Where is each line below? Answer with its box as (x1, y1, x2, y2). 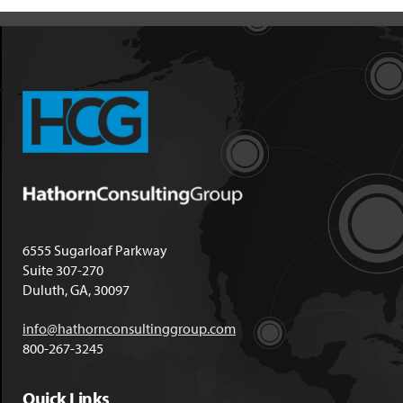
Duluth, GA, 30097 (22, 281, 130, 299)
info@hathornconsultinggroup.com (22, 319, 236, 337)
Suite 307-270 (22, 261, 103, 279)
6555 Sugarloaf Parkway (22, 241, 167, 259)
